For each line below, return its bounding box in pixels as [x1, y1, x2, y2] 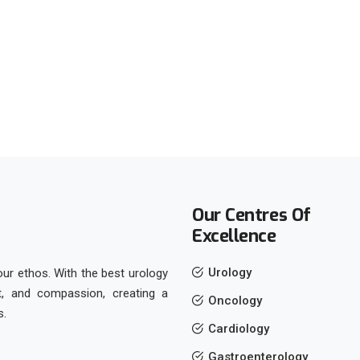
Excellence [192, 224, 276, 248]
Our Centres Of [192, 203, 311, 227]
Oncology [208, 293, 262, 309]
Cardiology [208, 321, 269, 337]
